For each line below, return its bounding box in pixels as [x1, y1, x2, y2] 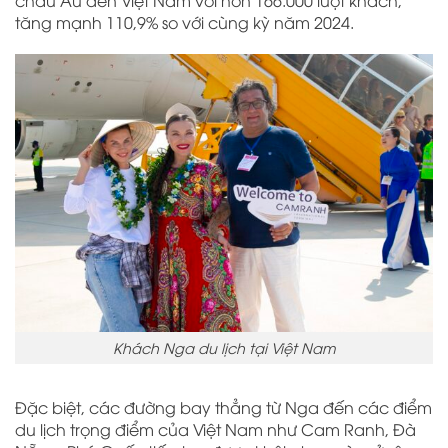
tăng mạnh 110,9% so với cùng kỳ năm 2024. [15, 10, 354, 33]
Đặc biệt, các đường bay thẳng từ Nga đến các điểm [15, 395, 432, 418]
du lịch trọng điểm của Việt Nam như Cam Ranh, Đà [15, 417, 416, 440]
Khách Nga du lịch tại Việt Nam [113, 338, 335, 358]
